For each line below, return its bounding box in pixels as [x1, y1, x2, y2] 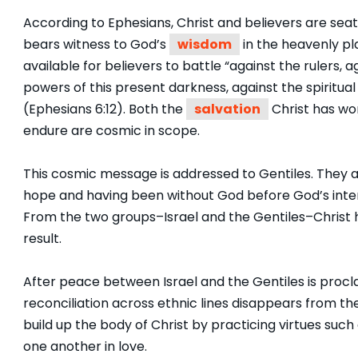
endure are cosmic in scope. [23, 121, 200, 140]
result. [23, 229, 62, 248]
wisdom [177, 35, 232, 54]
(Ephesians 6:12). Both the [23, 100, 186, 118]
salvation [194, 100, 261, 118]
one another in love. [23, 337, 147, 356]
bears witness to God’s [23, 35, 169, 54]
